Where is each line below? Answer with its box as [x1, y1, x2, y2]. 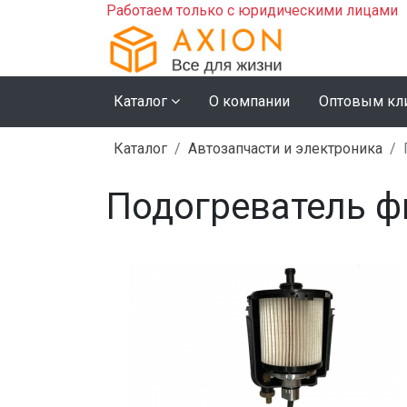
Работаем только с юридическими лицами [106, 2, 398, 19]
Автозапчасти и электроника [188, 139, 382, 157]
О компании [209, 92, 290, 110]
